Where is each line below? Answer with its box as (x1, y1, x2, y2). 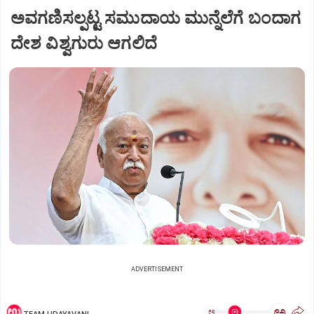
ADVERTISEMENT (130, 266, 184, 273)
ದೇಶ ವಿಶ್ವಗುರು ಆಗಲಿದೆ (11, 34, 157, 54)
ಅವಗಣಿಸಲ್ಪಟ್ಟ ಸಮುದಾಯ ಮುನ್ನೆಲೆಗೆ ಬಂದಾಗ (11, 8, 301, 29)
